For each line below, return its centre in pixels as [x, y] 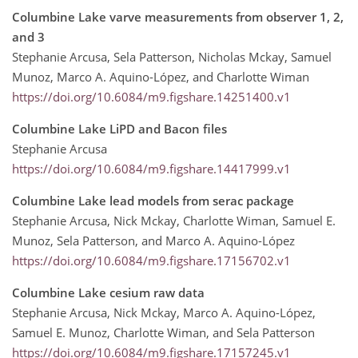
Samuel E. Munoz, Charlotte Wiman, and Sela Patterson [163, 332]
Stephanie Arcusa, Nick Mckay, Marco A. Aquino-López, [164, 312]
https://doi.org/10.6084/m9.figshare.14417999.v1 [151, 168]
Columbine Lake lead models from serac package [153, 200]
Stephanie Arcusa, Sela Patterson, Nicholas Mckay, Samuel [172, 56]
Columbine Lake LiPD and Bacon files [119, 128]
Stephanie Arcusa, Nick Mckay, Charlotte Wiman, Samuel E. [174, 220]
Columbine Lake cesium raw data [108, 292]
